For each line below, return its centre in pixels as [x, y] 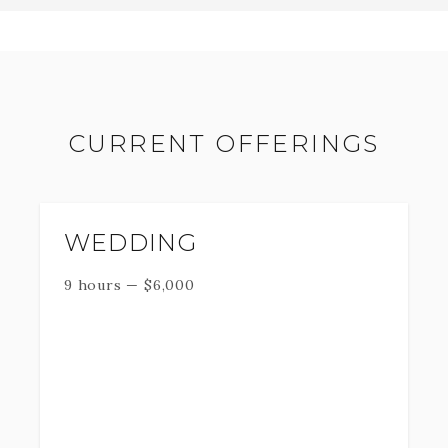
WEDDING [131, 242]
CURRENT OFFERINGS [224, 143]
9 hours [93, 285]
